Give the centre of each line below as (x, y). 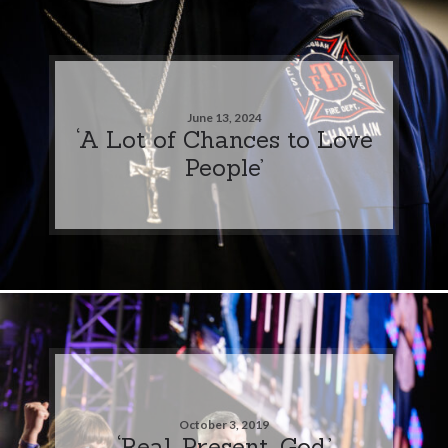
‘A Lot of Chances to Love (224, 138)
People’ (224, 166)
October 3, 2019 (224, 424)
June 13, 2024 (224, 117)
